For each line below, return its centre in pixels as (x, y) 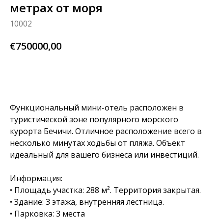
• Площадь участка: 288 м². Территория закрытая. (105, 190)
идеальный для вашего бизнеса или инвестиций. (104, 155)
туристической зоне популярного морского (94, 120)
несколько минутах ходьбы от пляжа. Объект (97, 143)
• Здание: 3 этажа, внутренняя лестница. (87, 202)
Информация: (36, 179)
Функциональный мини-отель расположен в (97, 108)
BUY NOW (110, 75)
